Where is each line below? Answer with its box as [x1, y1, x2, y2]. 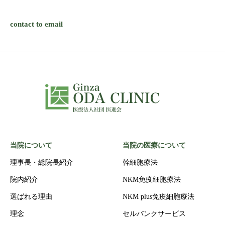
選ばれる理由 [10, 192, 52, 200]
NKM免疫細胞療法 [123, 175, 181, 183]
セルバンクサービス [123, 209, 186, 217]
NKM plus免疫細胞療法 [123, 192, 194, 200]
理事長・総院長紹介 [10, 158, 73, 166]
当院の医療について [123, 141, 186, 149]
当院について [10, 141, 52, 149]
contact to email [10, 20, 63, 28]
